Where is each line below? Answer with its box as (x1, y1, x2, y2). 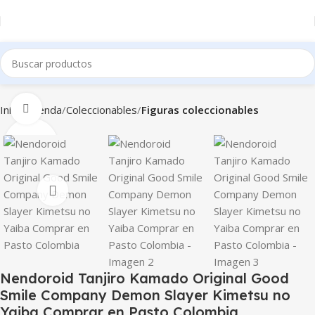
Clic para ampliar (41, 102, 121, 115)
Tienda (29, 103, 62, 117)
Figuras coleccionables (141, 103, 259, 117)
